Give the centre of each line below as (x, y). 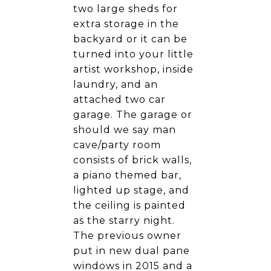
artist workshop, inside (133, 69)
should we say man (125, 130)
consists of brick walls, (132, 160)
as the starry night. (124, 220)
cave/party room (117, 145)
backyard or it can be (130, 39)
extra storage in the (126, 24)
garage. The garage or (133, 115)
